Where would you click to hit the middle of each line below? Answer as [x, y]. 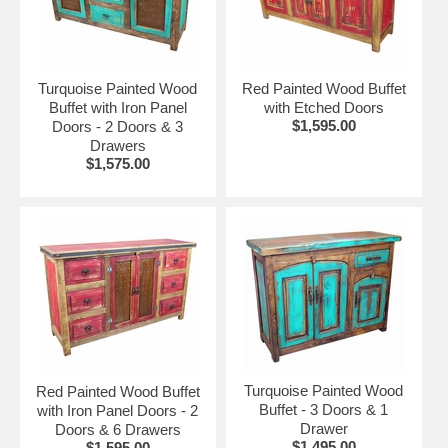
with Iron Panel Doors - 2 [118, 411]
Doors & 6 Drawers [117, 430]
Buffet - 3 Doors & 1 [324, 410]
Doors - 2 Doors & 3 [118, 127]
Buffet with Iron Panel [117, 108]
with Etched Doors [323, 108]
